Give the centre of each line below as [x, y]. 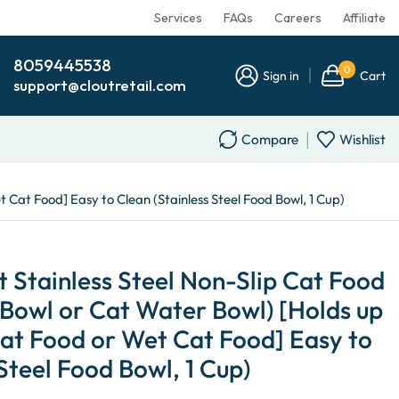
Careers [297, 18]
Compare [269, 139]
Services [178, 18]
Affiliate [364, 18]
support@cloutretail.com [99, 85]
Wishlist [362, 139]
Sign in [281, 76]
